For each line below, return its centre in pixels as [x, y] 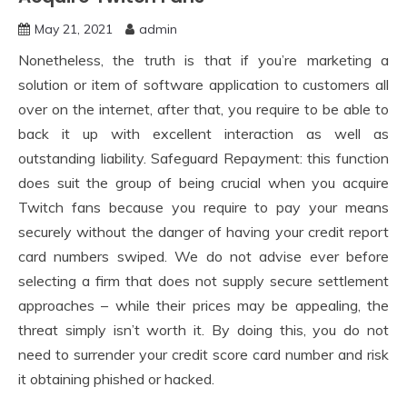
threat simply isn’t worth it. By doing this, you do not [203, 329]
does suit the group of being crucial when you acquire [203, 182]
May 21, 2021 [74, 29]
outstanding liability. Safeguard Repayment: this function [203, 158]
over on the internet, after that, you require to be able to [203, 109]
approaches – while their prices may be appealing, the [203, 305]
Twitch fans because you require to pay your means [203, 207]
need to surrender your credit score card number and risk [203, 354]
